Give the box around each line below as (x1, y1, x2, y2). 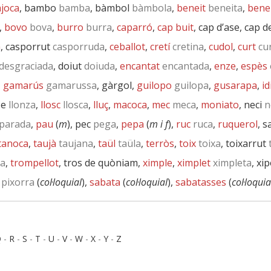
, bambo (19, 1, 56, 15)
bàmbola (129, 1, 172, 15)
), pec (67, 117, 91, 131)
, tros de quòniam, (59, 156, 143, 169)
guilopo (137, 79, 172, 92)
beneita (206, 1, 243, 15)
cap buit (157, 21, 194, 34)
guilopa (172, 79, 209, 92)
